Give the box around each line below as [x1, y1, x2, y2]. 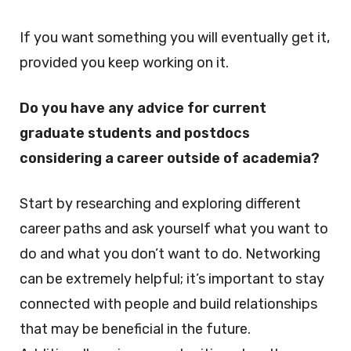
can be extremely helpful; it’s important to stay [20, 270, 324, 288]
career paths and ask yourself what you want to [20, 220, 328, 237]
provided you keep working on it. [20, 54, 229, 71]
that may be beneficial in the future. [20, 320, 251, 338]
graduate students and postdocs [20, 125, 250, 142]
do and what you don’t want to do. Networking [20, 245, 320, 262]
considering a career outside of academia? [20, 150, 320, 167]
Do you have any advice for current [20, 100, 266, 117]
